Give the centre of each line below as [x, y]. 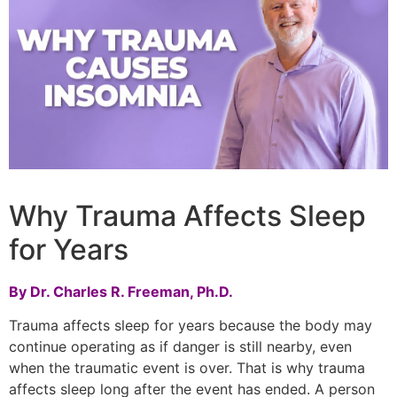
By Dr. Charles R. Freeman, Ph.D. [121, 292]
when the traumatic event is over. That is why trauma [187, 368]
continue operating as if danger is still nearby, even [180, 347]
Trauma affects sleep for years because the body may [191, 326]
